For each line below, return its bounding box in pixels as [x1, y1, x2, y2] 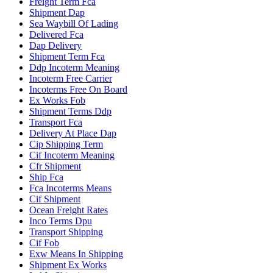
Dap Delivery [29, 40, 82, 51]
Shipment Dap [29, 7, 85, 18]
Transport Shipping [29, 226, 103, 237]
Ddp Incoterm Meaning [29, 62, 119, 73]
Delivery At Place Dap [29, 127, 116, 138]
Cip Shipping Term [29, 138, 103, 149]
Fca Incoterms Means [29, 182, 112, 193]
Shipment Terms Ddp [29, 105, 112, 116]
